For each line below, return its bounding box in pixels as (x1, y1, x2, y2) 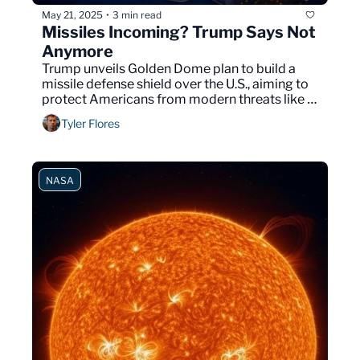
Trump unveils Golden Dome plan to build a (42, 61, 296, 77)
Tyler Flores (61, 116, 120, 130)
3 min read (112, 8, 162, 21)
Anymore (42, 42, 113, 62)
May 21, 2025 (42, 8, 103, 21)
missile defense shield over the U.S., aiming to (42, 76, 309, 92)
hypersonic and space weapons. (42, 107, 231, 123)
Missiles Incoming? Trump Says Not (42, 22, 316, 43)
